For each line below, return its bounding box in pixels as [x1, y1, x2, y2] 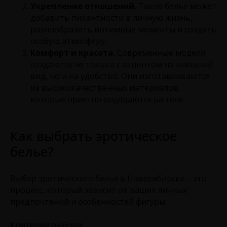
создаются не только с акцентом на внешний [30, 58, 213, 70]
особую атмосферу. [30, 35, 106, 47]
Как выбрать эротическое [10, 126, 177, 145]
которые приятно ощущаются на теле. [30, 93, 185, 105]
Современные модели [115, 47, 206, 58]
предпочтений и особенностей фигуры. [10, 196, 167, 207]
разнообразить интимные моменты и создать [30, 23, 216, 35]
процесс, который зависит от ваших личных [10, 184, 187, 196]
